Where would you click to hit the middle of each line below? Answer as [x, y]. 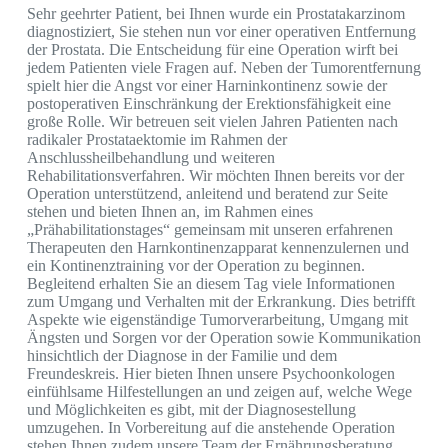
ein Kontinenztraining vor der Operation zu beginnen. [195, 265]
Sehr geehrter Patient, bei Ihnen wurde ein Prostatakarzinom [215, 13]
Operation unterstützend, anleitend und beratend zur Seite [207, 193]
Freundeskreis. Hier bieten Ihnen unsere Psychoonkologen [210, 373]
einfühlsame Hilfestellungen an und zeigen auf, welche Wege [219, 391]
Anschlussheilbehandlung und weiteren [150, 157]
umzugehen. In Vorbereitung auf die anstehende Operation [210, 427]
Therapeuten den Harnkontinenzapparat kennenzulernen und [217, 247]
